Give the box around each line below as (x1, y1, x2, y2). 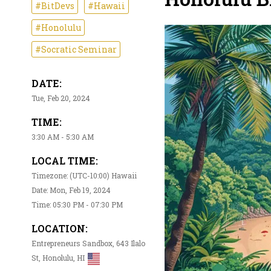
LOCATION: (31, 222, 88, 235)
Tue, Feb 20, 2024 (31, 93, 90, 103)
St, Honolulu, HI (31, 253, 85, 263)
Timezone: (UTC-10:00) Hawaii (31, 171, 137, 181)
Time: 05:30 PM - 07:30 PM (31, 200, 123, 210)
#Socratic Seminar (35, 44, 117, 56)
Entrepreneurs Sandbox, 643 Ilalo (31, 238, 145, 249)
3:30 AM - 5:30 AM (31, 132, 94, 142)
